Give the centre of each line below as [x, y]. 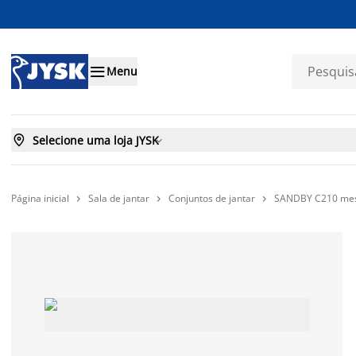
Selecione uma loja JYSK [96, 140]
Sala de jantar [119, 198]
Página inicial [40, 198]
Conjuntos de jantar [212, 198]
